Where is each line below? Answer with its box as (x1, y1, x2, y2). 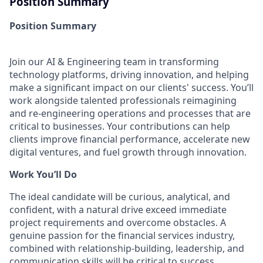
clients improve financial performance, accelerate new (9, 132, 250, 146)
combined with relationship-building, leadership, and (9, 241, 244, 255)
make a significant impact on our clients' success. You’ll (9, 80, 254, 94)
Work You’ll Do (9, 167, 77, 181)
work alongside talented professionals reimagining (9, 93, 237, 107)
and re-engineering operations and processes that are (9, 106, 251, 120)
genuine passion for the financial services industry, (9, 228, 235, 242)
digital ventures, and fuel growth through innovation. (9, 145, 247, 159)
